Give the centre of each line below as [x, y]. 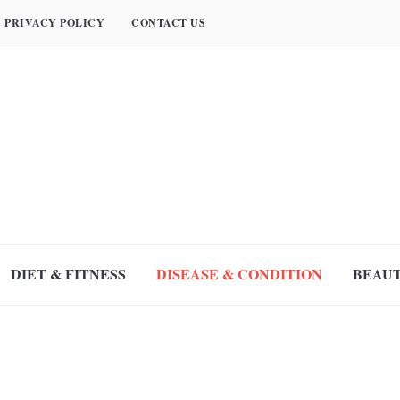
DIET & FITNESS [68, 274]
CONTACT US [168, 23]
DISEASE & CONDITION [239, 274]
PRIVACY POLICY [54, 23]
